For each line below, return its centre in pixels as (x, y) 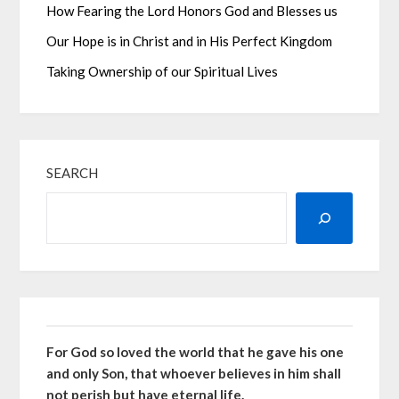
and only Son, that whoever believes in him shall (194, 374)
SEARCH (73, 173)
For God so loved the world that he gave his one (195, 352)
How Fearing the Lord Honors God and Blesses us (194, 11)
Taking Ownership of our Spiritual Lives (163, 72)
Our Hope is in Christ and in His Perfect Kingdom (190, 41)
